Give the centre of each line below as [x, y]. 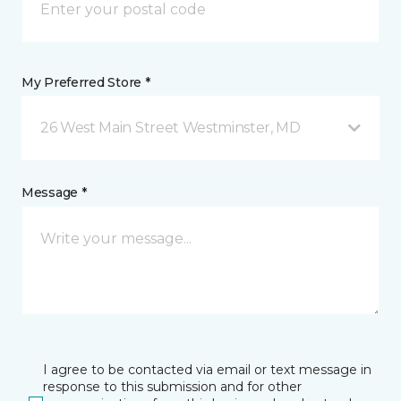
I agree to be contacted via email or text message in [207, 369]
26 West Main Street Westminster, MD [171, 127]
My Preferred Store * [86, 82]
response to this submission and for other [172, 386]
